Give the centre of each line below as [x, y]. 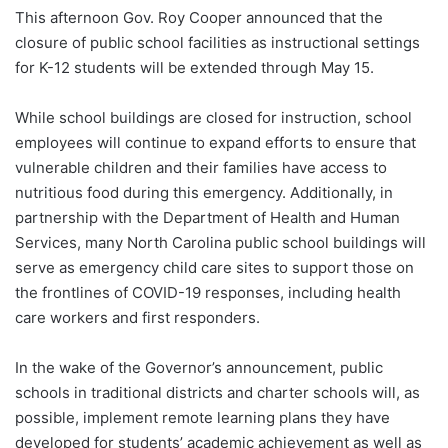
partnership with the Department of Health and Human [207, 218]
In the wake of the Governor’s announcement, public [199, 368]
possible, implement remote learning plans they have [202, 418]
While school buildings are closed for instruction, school [213, 118]
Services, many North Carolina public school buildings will [220, 243]
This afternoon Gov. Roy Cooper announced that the [199, 18]
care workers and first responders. [137, 318]
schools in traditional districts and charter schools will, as [217, 393]
